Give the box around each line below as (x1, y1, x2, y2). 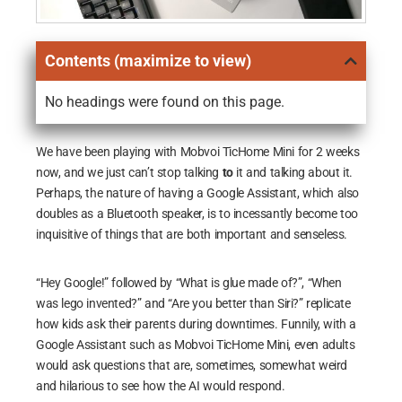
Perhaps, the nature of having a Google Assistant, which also (36, 185, 360, 200)
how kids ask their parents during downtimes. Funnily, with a (36, 316, 357, 331)
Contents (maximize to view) (45, 50, 251, 70)
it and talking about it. (232, 164, 353, 179)
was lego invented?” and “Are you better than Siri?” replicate (36, 295, 351, 310)
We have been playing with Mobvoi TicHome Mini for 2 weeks (36, 144, 360, 159)
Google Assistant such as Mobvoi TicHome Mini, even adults (36, 336, 355, 352)
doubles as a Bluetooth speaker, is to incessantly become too (36, 205, 359, 221)
